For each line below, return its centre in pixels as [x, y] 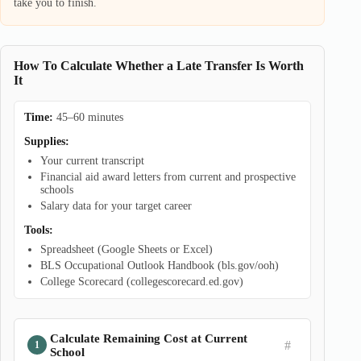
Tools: [39, 230]
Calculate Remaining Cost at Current [149, 338]
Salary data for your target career [116, 206]
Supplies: [47, 141]
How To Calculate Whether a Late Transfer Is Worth [159, 66]
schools [57, 190]
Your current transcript [92, 161]
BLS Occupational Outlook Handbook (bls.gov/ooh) [160, 266]
